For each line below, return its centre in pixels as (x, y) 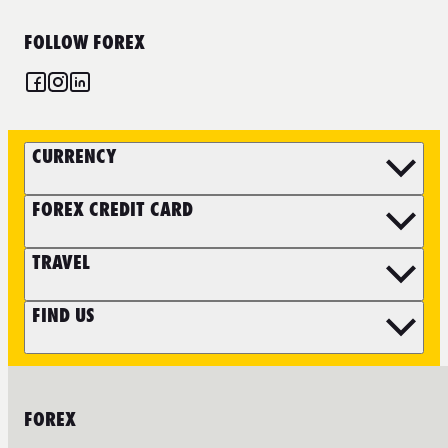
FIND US (63, 315)
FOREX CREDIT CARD (112, 209)
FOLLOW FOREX (84, 42)
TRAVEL (61, 262)
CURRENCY (74, 156)
